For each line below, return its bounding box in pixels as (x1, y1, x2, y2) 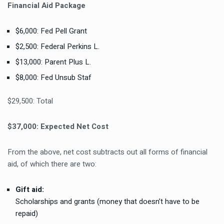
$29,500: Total (7, 95, 53, 106)
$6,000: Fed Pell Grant (15, 25, 87, 36)
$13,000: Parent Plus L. (15, 56, 91, 67)
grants (74, 196, 95, 207)
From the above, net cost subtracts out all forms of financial (7, 146, 207, 157)
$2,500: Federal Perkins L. (15, 41, 99, 52)
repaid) (15, 208, 38, 219)
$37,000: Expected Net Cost (7, 121, 108, 132)
